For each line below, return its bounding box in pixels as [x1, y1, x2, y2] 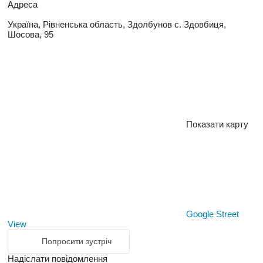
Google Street [186, 209, 239, 220]
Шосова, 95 [8, 29, 53, 40]
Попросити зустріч [42, 237, 112, 247]
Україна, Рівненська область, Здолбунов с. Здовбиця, [8, 19, 226, 30]
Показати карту [186, 119, 248, 130]
